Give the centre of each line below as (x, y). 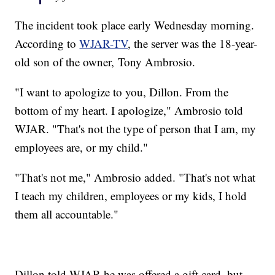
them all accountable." (67, 214)
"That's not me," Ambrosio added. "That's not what (135, 177)
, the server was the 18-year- (193, 44)
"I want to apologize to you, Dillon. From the (122, 92)
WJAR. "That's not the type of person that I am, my (136, 129)
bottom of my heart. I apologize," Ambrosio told (129, 110)
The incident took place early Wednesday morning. (135, 25)
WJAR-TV (104, 44)
